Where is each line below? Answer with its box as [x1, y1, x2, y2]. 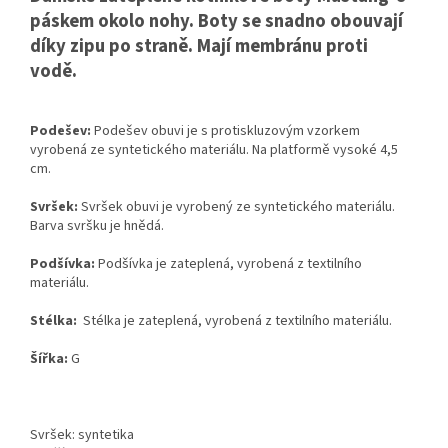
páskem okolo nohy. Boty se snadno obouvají [30, 8, 403, 35]
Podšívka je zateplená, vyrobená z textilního [98, 254, 362, 275]
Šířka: [30, 349, 68, 370]
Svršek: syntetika [30, 425, 134, 446]
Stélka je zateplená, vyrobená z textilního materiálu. [83, 311, 392, 332]
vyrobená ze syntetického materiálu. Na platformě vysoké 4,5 [30, 140, 398, 161]
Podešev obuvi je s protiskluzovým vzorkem [94, 121, 360, 142]
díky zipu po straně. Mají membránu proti [30, 33, 368, 60]
